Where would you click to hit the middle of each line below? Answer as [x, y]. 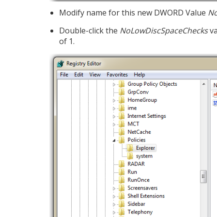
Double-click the [89, 30]
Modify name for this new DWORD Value [133, 12]
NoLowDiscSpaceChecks [164, 30]
